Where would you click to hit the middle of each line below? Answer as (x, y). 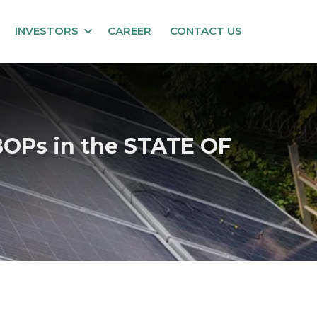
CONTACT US (206, 31)
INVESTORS (47, 31)
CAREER (129, 31)
